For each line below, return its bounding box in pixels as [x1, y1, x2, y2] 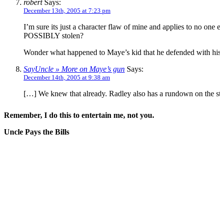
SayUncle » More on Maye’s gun [24, 64, 125, 73]
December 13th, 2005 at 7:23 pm [24, 6, 110, 14]
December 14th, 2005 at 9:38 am [24, 73, 110, 81]
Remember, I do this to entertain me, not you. [4, 110, 154, 119]
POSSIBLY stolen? [24, 31, 83, 40]
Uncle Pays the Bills [4, 127, 69, 136]
